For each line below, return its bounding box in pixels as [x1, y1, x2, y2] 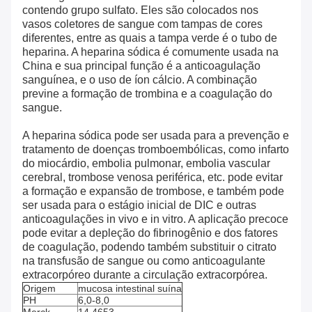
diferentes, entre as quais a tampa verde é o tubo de [22, 32, 277, 45]
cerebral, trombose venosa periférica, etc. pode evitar [22, 171, 283, 184]
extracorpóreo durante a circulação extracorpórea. [22, 269, 267, 281]
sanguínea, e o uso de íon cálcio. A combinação [22, 74, 257, 86]
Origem [23, 283, 56, 295]
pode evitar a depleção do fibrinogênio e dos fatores [22, 227, 278, 240]
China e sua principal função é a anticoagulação [22, 60, 260, 72]
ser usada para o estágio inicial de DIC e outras [22, 199, 256, 212]
